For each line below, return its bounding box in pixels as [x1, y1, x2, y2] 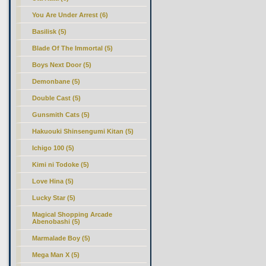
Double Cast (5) [32, 94, 81, 102]
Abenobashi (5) [32, 218, 81, 225]
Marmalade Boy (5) [32, 235, 91, 242]
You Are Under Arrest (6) [32, 11, 109, 18]
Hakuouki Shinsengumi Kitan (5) [32, 128, 134, 135]
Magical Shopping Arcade [32, 211, 113, 218]
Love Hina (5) [32, 178, 74, 185]
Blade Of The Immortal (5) [32, 45, 113, 52]
